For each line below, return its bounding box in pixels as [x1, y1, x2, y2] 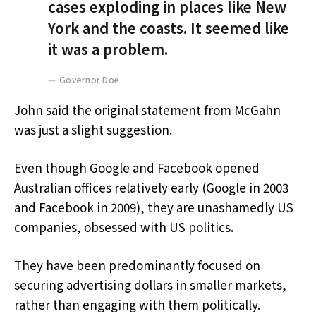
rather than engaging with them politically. [14, 296, 260, 314]
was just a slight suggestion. [14, 121, 172, 139]
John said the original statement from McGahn [14, 101, 281, 119]
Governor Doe [59, 73, 120, 85]
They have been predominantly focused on [14, 256, 260, 274]
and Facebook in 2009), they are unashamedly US [14, 198, 293, 217]
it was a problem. [48, 37, 168, 59]
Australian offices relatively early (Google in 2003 [14, 178, 288, 197]
